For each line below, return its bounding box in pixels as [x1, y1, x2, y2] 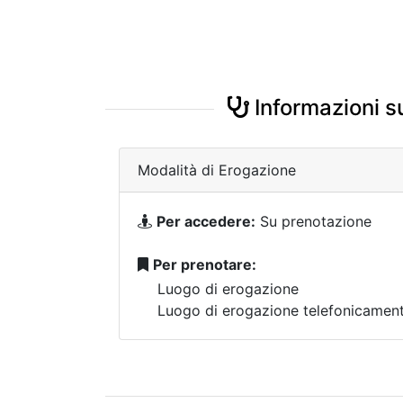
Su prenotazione [255, 212, 372, 230]
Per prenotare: [153, 255, 256, 273]
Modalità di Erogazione [138, 161, 296, 179]
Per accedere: [157, 212, 255, 230]
